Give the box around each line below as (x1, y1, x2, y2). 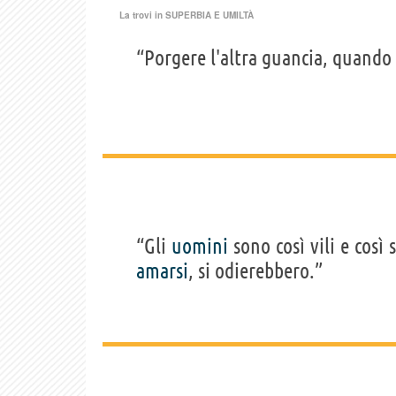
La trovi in (119, 9, 165, 22)
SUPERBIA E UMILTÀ (165, 9, 254, 22)
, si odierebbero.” (188, 259, 323, 284)
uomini (171, 234, 229, 259)
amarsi (136, 259, 188, 284)
